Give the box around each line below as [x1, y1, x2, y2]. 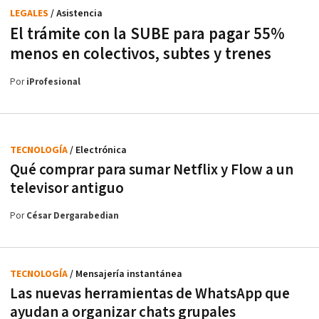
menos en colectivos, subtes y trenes [10, 43, 271, 66]
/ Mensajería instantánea [70, 268, 182, 281]
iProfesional [26, 76, 80, 89]
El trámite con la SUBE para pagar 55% [10, 23, 285, 46]
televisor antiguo [10, 179, 124, 199]
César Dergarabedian [26, 210, 119, 223]
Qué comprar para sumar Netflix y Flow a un [10, 160, 293, 180]
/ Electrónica [70, 144, 127, 157]
